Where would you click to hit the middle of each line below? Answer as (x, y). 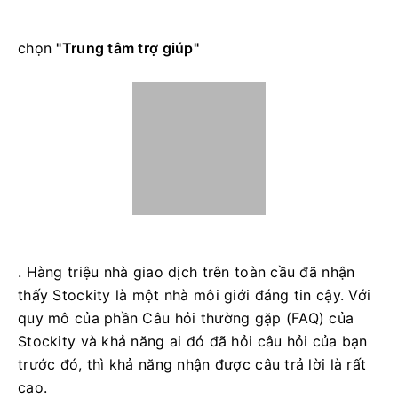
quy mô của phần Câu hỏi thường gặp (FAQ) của (186, 318)
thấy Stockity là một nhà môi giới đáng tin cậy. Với (195, 295)
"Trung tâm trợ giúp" (128, 48)
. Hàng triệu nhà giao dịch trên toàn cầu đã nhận (187, 271)
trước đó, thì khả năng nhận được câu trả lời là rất (192, 364)
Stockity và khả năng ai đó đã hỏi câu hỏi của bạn (193, 341)
